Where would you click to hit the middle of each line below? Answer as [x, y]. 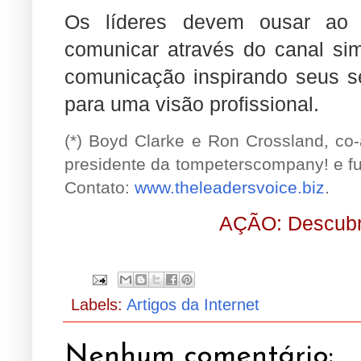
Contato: [100, 187]
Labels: [99, 305]
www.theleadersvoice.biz [230, 187]
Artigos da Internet [193, 305]
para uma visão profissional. [192, 104]
